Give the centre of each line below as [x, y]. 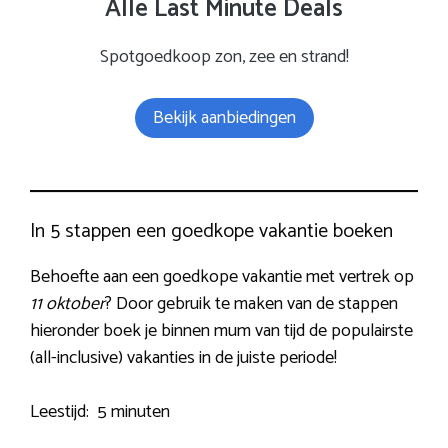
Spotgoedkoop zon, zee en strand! [224, 56]
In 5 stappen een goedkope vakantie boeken [211, 231]
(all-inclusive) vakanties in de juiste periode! [183, 357]
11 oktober [67, 303]
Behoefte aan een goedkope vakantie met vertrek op [222, 276]
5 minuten [133, 411]
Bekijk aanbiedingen [224, 117]
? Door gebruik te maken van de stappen [251, 303]
